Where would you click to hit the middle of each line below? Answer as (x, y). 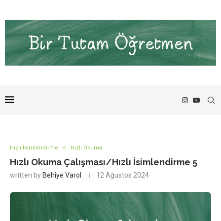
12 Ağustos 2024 (123, 175)
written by (26, 175)
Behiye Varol (62, 175)
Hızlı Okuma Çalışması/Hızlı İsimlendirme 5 (104, 162)
